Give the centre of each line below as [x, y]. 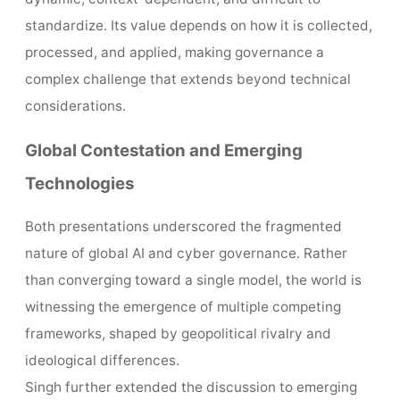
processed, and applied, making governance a [174, 53]
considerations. [75, 106]
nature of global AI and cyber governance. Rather [186, 254]
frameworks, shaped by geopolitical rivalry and [178, 334]
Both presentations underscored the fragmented [183, 227]
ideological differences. [102, 361]
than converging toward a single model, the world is [193, 280]
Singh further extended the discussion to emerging [191, 387]
